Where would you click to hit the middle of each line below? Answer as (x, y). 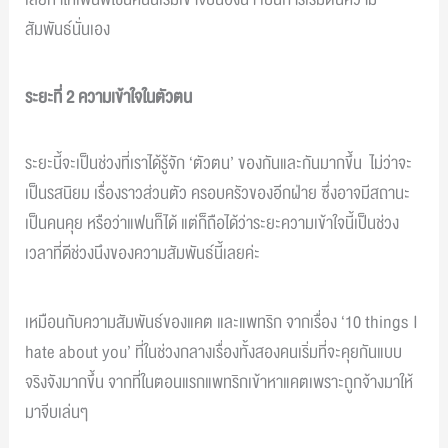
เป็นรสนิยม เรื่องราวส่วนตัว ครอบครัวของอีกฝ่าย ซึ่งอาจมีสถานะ (218, 194)
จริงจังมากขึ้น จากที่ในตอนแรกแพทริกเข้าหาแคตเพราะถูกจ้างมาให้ (219, 382)
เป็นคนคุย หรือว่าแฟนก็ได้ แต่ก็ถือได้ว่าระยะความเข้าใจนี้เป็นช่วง (212, 224)
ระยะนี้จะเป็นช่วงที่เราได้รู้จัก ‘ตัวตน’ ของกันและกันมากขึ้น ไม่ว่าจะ (219, 164)
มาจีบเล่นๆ (59, 412)
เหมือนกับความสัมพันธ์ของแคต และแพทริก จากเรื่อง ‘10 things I (222, 322)
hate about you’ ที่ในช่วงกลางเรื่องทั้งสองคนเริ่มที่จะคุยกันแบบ (214, 352)
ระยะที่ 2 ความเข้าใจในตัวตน (109, 98)
